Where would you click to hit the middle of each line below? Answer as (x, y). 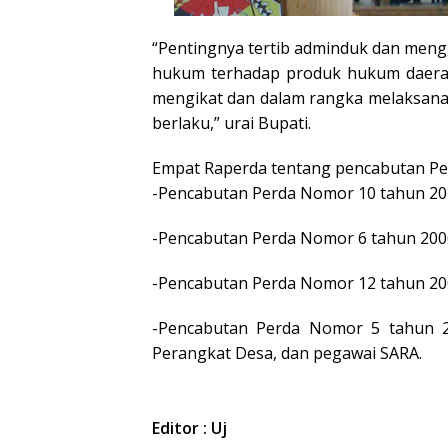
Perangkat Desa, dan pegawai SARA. (287, 353)
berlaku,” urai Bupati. (231, 123)
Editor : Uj (189, 428)
